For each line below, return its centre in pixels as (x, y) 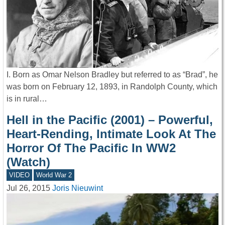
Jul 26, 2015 (28, 188)
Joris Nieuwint (78, 188)
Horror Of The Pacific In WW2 (91, 148)
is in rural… (27, 99)
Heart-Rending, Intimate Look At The (111, 134)
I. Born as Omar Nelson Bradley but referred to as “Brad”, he (112, 75)
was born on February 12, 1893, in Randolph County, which (112, 87)
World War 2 (54, 175)
